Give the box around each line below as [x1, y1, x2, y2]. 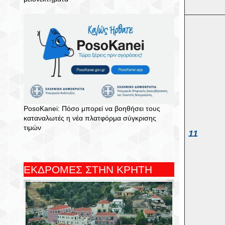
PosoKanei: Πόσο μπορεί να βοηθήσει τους [24, 104, 160, 113]
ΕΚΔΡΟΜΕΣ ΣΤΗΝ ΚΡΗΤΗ [24, 164, 152, 175]
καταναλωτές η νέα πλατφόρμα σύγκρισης [24, 114, 156, 122]
